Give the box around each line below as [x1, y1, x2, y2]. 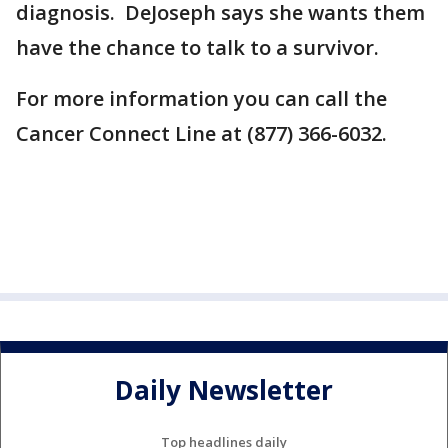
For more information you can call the [16, 85, 387, 112]
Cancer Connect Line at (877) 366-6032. [16, 120, 387, 147]
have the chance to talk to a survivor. [16, 34, 379, 61]
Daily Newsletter [115, 372, 333, 409]
